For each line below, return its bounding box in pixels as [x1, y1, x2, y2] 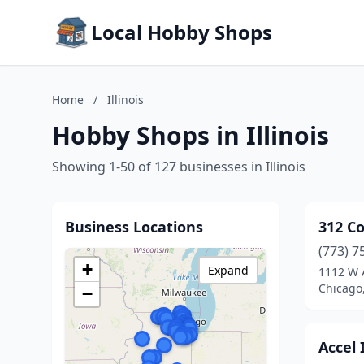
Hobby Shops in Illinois [52, 119, 329, 152]
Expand [208, 262, 249, 278]
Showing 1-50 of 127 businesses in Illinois [52, 158, 305, 175]
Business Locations [65, 217, 203, 236]
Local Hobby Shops [91, 19, 272, 45]
